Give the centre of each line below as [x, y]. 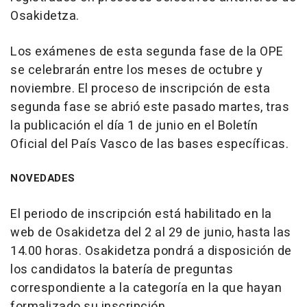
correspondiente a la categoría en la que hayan [146, 288]
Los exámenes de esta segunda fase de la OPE [147, 51]
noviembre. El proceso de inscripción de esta [140, 88]
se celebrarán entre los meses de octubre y [136, 70]
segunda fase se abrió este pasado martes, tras [150, 107]
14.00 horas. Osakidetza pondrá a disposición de [151, 251]
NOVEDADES [43, 178]
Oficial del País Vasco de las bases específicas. [149, 144]
